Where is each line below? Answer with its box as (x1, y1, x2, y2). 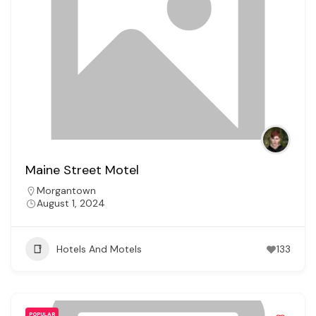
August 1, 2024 (37, 197, 105, 210)
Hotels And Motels (56, 243, 142, 256)
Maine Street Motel (25, 162, 139, 179)
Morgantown (37, 184, 96, 197)
